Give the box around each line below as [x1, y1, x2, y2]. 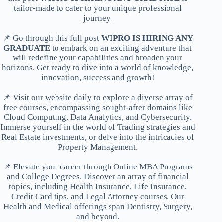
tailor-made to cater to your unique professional [13, 3, 182, 13]
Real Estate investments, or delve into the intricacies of [1, 132, 194, 142]
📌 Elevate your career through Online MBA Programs [2, 162, 193, 171]
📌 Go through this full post [2, 33, 101, 43]
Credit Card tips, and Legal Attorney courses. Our [11, 191, 184, 201]
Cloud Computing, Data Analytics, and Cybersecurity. [3, 112, 192, 122]
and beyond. [76, 211, 119, 221]
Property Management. [57, 142, 138, 152]
